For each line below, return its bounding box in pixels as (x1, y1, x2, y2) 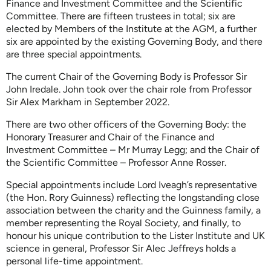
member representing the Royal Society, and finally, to (6, 217, 241, 229)
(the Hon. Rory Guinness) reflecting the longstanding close (6, 191, 260, 203)
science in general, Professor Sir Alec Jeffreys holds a (6, 242, 236, 254)
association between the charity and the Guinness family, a (6, 204, 261, 216)
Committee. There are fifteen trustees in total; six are (6, 10, 235, 22)
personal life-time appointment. (6, 255, 143, 267)
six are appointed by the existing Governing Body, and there (6, 35, 263, 47)
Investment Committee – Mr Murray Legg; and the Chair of (6, 143, 260, 155)
